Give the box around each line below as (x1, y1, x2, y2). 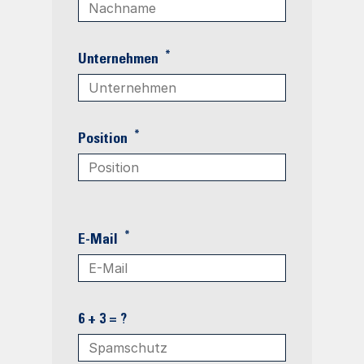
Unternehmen (78, 53, 162, 67)
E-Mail (78, 233, 121, 248)
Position (78, 132, 131, 147)
